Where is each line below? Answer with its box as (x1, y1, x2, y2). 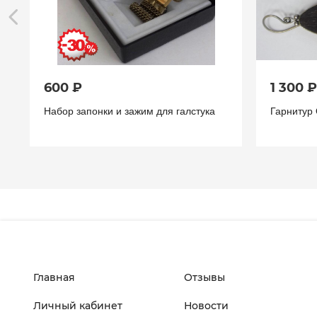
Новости (184, 299, 229, 312)
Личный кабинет (33, 299, 122, 312)
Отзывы (184, 270, 226, 284)
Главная (33, 270, 75, 284)
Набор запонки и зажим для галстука (44, 104, 215, 117)
